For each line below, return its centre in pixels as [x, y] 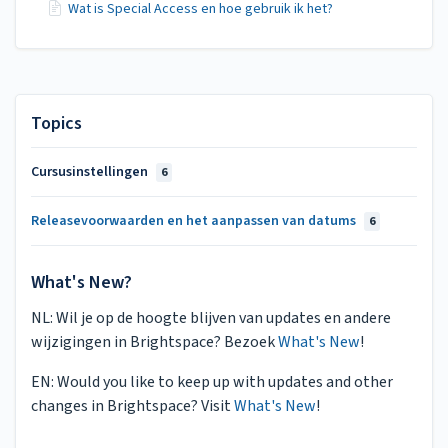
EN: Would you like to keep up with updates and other [212, 381]
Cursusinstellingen [91, 172]
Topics [56, 124]
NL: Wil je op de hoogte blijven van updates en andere [211, 317]
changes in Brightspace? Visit [132, 405]
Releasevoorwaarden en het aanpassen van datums [195, 221]
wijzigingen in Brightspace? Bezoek [154, 341]
